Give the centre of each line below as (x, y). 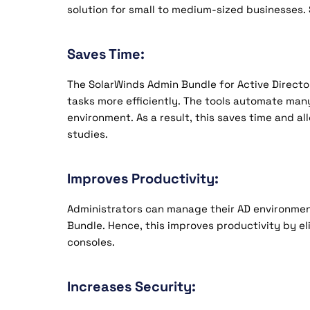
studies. (88, 134)
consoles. (91, 242)
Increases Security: (131, 286)
